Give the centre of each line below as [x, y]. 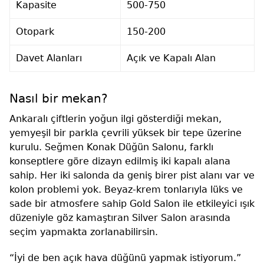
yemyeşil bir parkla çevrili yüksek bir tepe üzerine [126, 133]
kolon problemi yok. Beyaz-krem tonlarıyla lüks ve [126, 189]
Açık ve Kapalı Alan [171, 58]
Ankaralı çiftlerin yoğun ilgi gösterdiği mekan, [115, 118]
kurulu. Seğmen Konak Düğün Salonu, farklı [111, 147]
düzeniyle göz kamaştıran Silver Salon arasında [120, 217]
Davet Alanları [49, 58]
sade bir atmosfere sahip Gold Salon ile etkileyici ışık [132, 203]
